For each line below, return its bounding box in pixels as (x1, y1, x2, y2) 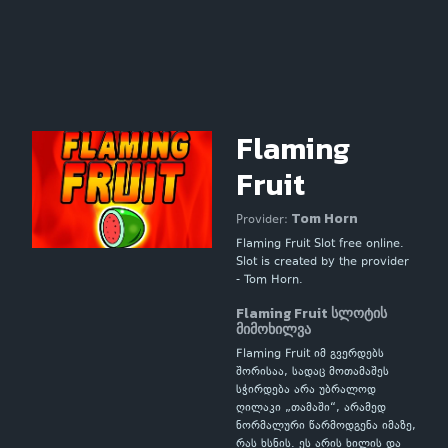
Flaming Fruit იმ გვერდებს (236, 346, 384, 363)
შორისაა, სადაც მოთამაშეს (236, 364, 389, 381)
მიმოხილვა (236, 319, 311, 340)
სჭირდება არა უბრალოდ (236, 382, 376, 399)
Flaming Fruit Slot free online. (236, 236, 404, 253)
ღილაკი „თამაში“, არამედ (236, 400, 386, 417)
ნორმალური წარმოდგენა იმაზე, (236, 418, 416, 435)
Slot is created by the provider (236, 254, 409, 271)
